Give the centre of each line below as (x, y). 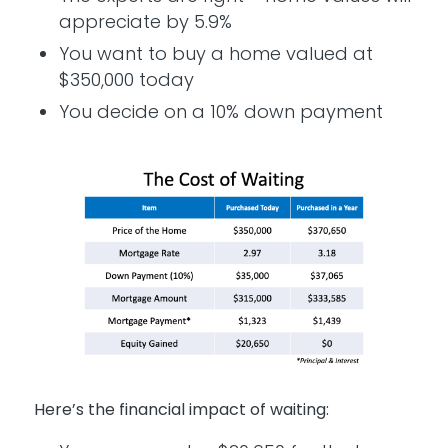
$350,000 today (126, 80)
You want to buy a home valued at (215, 54)
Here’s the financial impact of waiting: (181, 409)
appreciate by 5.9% (145, 22)
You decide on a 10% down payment (220, 112)
